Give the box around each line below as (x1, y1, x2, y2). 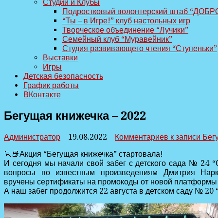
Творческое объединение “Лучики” (62, 25, 188, 35)
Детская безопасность (23, 72, 103, 81)
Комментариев (115, 132, 168, 142)
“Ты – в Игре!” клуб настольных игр (62, 16, 190, 25)
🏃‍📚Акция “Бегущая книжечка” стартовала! (4, 149, 163, 159)
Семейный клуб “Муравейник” (62, 35, 172, 44)
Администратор (4, 132, 60, 142)
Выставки (43, 53, 78, 62)
